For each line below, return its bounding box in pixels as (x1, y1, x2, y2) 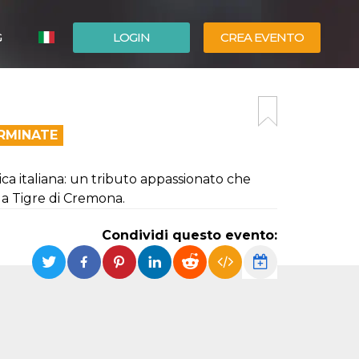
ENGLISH (61, 104, 110, 119)
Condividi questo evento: (102, 228, 277, 243)
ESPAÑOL (61, 80, 113, 95)
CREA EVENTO (220, 30, 304, 45)
